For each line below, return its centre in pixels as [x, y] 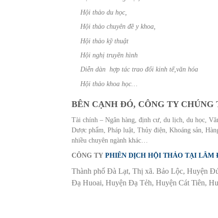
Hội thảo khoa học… [109, 84]
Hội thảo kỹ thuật [105, 41]
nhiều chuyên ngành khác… [110, 140]
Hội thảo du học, [104, 12]
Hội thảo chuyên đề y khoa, [118, 27]
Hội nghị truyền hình [109, 55]
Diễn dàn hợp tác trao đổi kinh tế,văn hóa [139, 70]
